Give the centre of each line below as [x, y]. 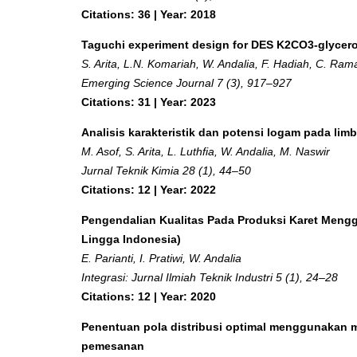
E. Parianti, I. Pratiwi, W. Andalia [161, 258]
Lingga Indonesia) [131, 239]
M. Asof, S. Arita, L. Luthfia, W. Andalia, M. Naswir [206, 151]
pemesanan [113, 345]
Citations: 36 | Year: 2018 [149, 14]
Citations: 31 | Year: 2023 [149, 102]
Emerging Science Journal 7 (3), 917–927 [186, 82]
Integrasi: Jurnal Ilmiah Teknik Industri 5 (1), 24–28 [210, 277]
